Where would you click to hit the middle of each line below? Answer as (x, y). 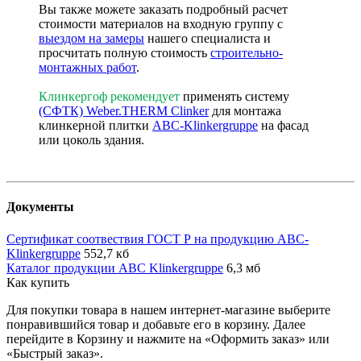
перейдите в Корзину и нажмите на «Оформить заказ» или (168, 338)
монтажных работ (87, 68)
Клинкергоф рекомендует (109, 97)
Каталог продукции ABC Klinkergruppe (115, 268)
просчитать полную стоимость (124, 53)
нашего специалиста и (207, 39)
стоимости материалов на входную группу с (161, 24)
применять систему (234, 97)
